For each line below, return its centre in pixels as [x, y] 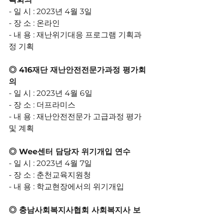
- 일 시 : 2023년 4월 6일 [51, 93]
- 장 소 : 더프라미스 [42, 105]
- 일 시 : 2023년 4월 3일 [50, 11]
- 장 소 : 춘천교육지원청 [50, 175]
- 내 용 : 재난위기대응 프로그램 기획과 [75, 35]
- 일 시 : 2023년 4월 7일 [50, 163]
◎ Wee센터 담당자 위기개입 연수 [70, 152]
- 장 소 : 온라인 [34, 23]
